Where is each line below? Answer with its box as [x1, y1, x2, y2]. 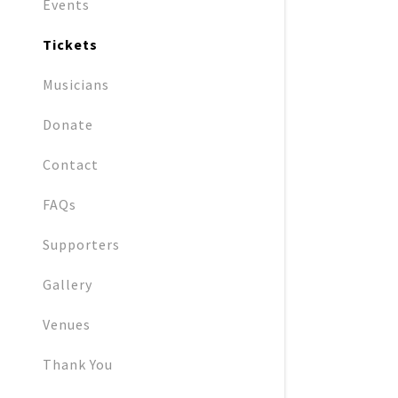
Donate [43, 115, 93, 133]
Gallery [43, 275, 92, 293]
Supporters [43, 235, 120, 253]
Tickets [43, 35, 98, 53]
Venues [43, 314, 91, 333]
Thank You [43, 354, 113, 373]
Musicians [43, 75, 109, 93]
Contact [43, 155, 99, 173]
